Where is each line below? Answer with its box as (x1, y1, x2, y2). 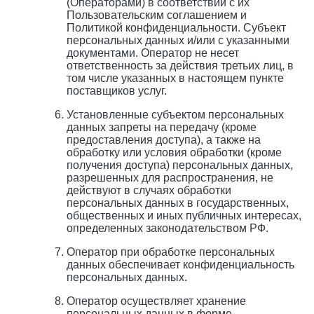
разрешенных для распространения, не (67, 172, 273, 184)
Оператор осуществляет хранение (67, 295, 246, 308)
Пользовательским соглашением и (67, 9, 247, 22)
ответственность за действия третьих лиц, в (67, 60, 294, 72)
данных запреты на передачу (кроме (67, 121, 257, 134)
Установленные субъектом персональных (67, 109, 284, 121)
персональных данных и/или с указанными (67, 34, 289, 47)
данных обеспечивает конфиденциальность (67, 259, 294, 271)
